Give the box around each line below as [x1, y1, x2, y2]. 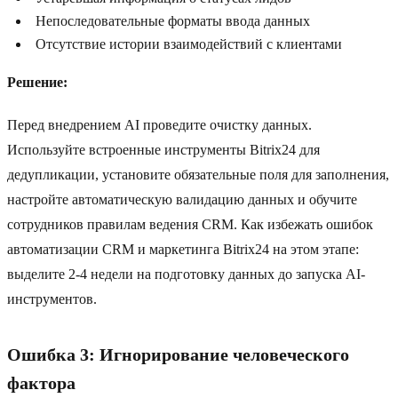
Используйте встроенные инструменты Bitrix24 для [7, 142, 320, 158]
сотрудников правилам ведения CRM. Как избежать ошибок [7, 217, 373, 233]
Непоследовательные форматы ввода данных [36, 13, 310, 29]
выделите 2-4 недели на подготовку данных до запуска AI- [7, 267, 365, 283]
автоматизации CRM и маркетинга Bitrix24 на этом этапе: [7, 242, 359, 258]
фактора [7, 373, 76, 394]
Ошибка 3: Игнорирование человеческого [7, 345, 349, 365]
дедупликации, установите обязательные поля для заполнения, [7, 167, 389, 183]
